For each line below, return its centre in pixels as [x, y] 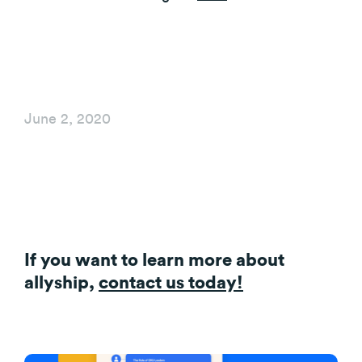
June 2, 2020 [67, 119]
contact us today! [171, 283]
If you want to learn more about [154, 261]
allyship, [61, 283]
